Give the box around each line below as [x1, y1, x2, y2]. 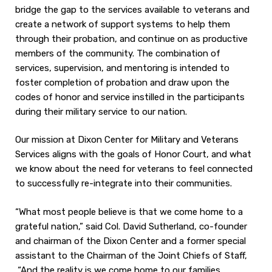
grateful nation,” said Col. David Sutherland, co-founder [15, 220, 247, 232]
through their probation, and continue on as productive [15, 33, 248, 44]
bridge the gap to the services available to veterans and [15, 4, 250, 15]
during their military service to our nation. [15, 106, 192, 117]
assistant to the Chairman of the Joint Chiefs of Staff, [15, 250, 247, 261]
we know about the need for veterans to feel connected [15, 163, 253, 174]
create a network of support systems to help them [15, 18, 230, 30]
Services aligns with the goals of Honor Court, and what [15, 149, 251, 160]
